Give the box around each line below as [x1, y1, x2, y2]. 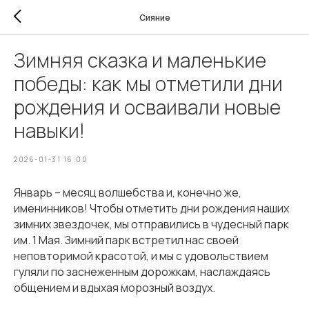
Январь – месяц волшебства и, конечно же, [14, 185, 241, 200]
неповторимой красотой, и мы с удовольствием [14, 248, 268, 263]
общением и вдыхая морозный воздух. [14, 280, 215, 295]
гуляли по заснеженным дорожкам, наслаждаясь [14, 264, 270, 279]
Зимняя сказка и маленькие [14, 47, 266, 73]
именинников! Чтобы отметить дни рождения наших [14, 201, 289, 216]
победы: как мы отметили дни [14, 70, 283, 97]
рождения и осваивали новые [14, 94, 281, 120]
